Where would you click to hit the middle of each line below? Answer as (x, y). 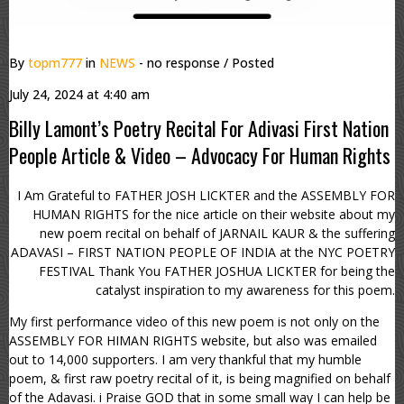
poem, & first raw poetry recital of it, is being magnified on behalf (200, 378)
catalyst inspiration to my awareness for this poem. (245, 289)
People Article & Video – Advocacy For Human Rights (200, 155)
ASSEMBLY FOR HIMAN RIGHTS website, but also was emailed (193, 340)
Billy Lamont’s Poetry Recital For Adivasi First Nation (199, 128)
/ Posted (249, 62)
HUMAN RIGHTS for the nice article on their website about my (214, 214)
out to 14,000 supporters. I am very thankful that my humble (185, 359)
